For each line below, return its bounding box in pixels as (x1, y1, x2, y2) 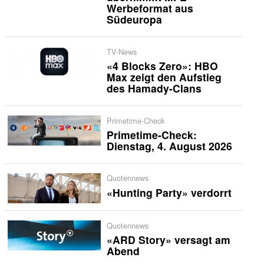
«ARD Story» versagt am (106, 232, 230, 247)
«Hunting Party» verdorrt (106, 184, 232, 200)
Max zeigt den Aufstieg (106, 70, 222, 85)
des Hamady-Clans (106, 81, 202, 96)
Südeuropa (106, 12, 162, 27)
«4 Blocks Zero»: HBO (106, 58, 218, 74)
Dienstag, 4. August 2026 (106, 138, 232, 153)
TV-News (106, 45, 137, 57)
